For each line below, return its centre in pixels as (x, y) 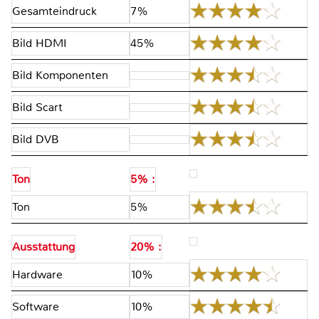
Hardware (37, 275)
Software (36, 307)
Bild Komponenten (60, 75)
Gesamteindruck (54, 11)
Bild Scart (37, 108)
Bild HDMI (40, 43)
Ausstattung (43, 247)
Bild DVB (36, 140)
